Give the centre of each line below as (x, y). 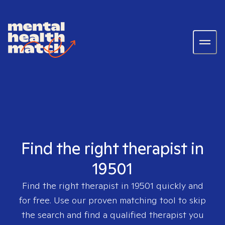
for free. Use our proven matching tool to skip (113, 200)
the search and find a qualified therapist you (113, 215)
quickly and (178, 186)
